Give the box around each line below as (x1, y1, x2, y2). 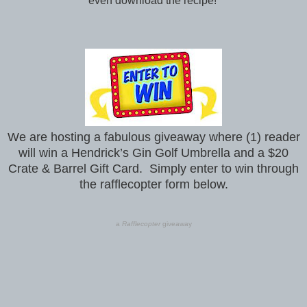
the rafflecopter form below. (79, 177, 228, 192)
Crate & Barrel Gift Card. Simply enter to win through (8, 162, 299, 176)
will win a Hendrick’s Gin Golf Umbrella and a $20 (19, 146, 288, 160)
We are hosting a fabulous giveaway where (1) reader (7, 130, 300, 145)
